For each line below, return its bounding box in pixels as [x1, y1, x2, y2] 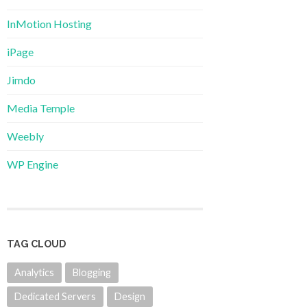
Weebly [7, 129, 44, 143]
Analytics [14, 267, 54, 279]
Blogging [73, 267, 111, 279]
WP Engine [7, 157, 58, 171]
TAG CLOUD [7, 238, 66, 250]
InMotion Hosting [7, 16, 92, 30]
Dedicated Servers [14, 291, 96, 303]
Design [114, 291, 145, 303]
